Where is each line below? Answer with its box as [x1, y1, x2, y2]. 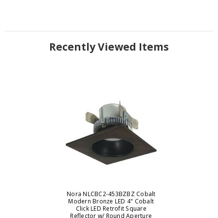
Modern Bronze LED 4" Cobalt [68, 197, 154, 206]
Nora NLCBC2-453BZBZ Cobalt [67, 190, 156, 199]
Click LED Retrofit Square [75, 204, 146, 213]
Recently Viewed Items [49, 40, 169, 54]
